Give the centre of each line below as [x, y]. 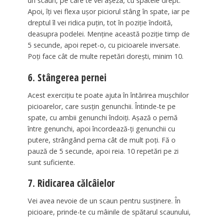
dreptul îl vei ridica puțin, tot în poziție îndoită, [100, 22]
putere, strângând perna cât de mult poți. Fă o [101, 140]
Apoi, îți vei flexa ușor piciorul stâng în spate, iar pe [109, 11]
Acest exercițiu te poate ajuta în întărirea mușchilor [108, 95]
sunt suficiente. [51, 162]
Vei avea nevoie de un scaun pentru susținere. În [104, 201]
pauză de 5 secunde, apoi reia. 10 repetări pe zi [103, 151]
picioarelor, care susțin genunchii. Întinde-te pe [101, 106]
